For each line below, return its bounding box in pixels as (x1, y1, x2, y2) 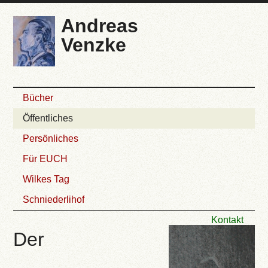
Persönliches (23, 133, 79, 144)
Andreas (61, 15, 139, 37)
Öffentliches (23, 113, 74, 124)
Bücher (23, 93, 54, 103)
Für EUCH (23, 154, 68, 165)
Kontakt (211, 215, 243, 226)
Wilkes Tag (23, 174, 70, 185)
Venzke (61, 34, 127, 56)
